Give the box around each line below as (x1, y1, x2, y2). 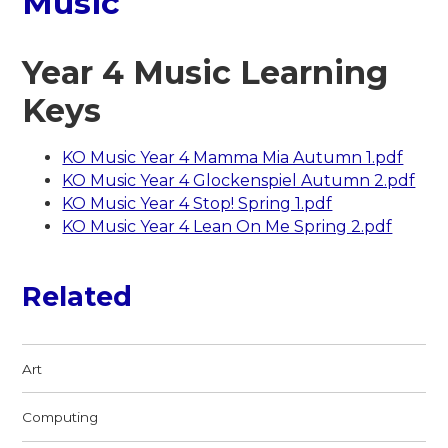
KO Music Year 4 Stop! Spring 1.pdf (62, 194, 333, 214)
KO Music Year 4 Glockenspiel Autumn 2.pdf (62, 171, 416, 191)
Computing (22, 408, 99, 425)
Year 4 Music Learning (22, 53, 389, 93)
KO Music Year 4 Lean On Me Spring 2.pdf (62, 217, 393, 237)
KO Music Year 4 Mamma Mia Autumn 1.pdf (62, 148, 404, 168)
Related (22, 280, 133, 314)
